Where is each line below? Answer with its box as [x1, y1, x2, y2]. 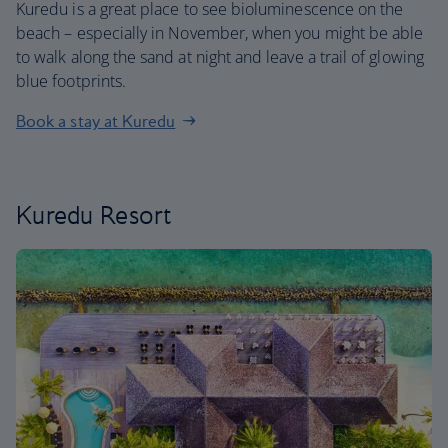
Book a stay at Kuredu [16, 111, 176, 131]
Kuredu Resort [16, 199, 172, 230]
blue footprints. [16, 70, 127, 92]
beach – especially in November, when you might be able [16, 22, 424, 44]
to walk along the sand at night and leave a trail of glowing [16, 46, 424, 68]
